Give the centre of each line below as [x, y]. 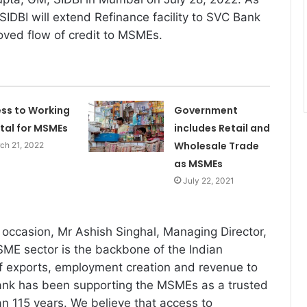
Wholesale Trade [216, 146]
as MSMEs [198, 164]
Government [206, 111]
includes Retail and [222, 128]
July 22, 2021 [208, 181]
